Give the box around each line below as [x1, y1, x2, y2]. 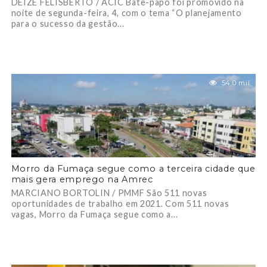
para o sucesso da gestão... [11, 18, 125, 29]
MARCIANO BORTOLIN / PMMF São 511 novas [11, 188, 207, 198]
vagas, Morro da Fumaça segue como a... [11, 209, 178, 219]
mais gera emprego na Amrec [11, 174, 153, 185]
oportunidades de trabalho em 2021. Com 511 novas [11, 198, 229, 209]
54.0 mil [221, 79, 250, 87]
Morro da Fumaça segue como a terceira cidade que [11, 163, 256, 174]
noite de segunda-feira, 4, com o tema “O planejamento [11, 8, 242, 18]
